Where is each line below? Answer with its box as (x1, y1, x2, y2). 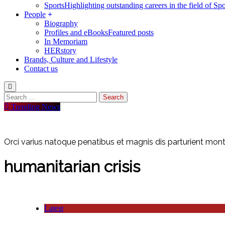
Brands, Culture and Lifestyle (24, 55, 118, 64)
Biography (44, 19, 78, 28)
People (24, 10, 46, 19)
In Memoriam (44, 37, 87, 46)
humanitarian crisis (4, 157, 140, 176)
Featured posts (108, 28, 154, 37)
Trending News (11, 102, 60, 111)
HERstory (44, 46, 76, 55)
